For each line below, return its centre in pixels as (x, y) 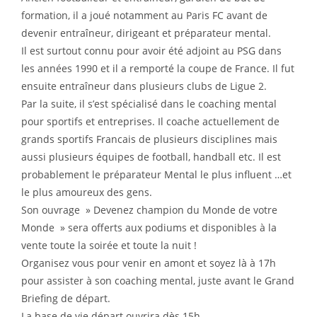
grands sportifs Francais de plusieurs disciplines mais (149, 139)
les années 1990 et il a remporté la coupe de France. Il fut (158, 69)
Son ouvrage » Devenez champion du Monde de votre (149, 210)
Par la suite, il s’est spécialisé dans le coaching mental (149, 104)
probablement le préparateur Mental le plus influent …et (156, 175)
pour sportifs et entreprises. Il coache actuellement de (150, 122)
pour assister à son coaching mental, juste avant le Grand (158, 281)
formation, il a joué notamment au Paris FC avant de (144, 16)
